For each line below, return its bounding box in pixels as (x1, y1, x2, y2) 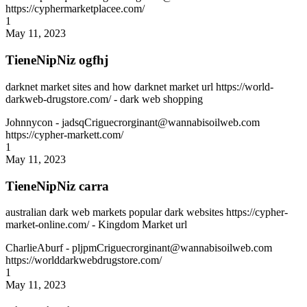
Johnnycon (5, 116, 56, 128)
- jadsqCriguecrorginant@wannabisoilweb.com (56, 116, 260, 128)
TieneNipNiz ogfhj (5, 53, 108, 68)
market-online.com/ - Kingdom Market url (5, 219, 187, 231)
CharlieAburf (5, 242, 66, 254)
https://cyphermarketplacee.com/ (5, 3, 145, 15)
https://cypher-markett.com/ (5, 128, 123, 140)
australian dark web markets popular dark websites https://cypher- (5, 206, 288, 219)
